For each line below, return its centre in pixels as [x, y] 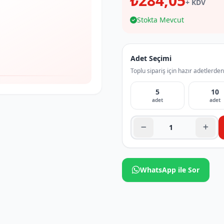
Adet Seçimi [151, 58]
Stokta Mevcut [160, 20]
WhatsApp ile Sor [170, 170]
